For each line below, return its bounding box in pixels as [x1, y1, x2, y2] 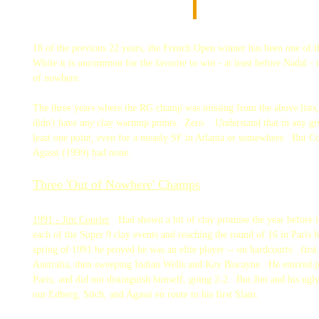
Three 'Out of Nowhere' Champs [33, 177, 200, 192]
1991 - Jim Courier [33, 214, 110, 225]
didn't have [33, 117, 80, 128]
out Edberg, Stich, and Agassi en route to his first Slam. [33, 289, 258, 300]
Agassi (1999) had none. [33, 147, 131, 158]
